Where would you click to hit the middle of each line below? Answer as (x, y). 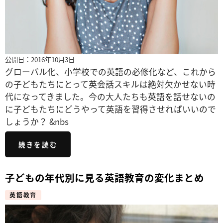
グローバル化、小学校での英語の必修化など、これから (111, 71)
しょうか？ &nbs (37, 121)
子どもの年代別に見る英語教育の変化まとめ (105, 177)
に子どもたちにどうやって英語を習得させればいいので (111, 109)
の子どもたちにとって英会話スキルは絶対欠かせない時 (110, 84)
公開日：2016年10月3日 (40, 59)
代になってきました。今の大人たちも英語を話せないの (110, 96)
